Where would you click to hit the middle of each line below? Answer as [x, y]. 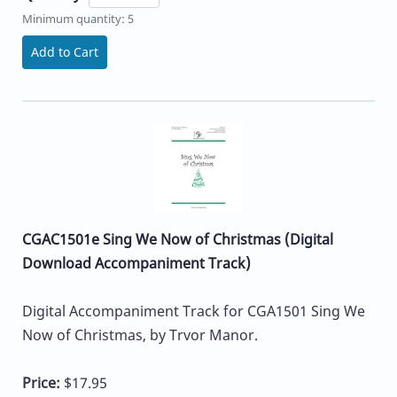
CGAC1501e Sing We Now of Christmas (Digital [178, 240]
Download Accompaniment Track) [136, 264]
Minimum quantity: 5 [78, 18]
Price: [43, 383]
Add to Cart [65, 51]
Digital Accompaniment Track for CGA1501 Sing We [194, 311]
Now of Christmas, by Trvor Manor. [140, 335]
